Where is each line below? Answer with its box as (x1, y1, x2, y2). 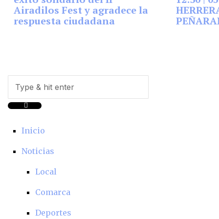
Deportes (35, 208, 71, 218)
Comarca (35, 187, 70, 197)
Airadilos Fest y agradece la (14, 3, 148, 17)
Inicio (22, 126, 45, 135)
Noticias (22, 146, 54, 156)
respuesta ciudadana (14, 14, 115, 27)
